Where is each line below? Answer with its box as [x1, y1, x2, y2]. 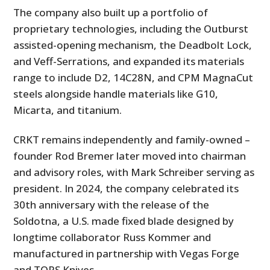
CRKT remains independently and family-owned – [13, 132, 251, 146]
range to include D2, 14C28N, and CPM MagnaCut [13, 70, 254, 84]
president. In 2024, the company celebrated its [13, 181, 239, 195]
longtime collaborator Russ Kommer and [13, 230, 212, 244]
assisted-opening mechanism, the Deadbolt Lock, [13, 37, 253, 52]
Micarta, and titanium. [13, 102, 122, 117]
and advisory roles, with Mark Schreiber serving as [13, 165, 255, 179]
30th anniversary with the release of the [13, 197, 210, 212]
